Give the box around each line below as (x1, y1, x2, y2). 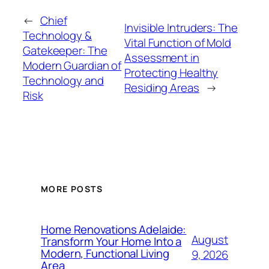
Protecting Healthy (124, 65, 219, 81)
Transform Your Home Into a (41, 234, 182, 250)
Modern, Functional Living (41, 246, 169, 262)
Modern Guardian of (23, 57, 122, 73)
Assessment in (124, 50, 199, 66)
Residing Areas (124, 80, 199, 96)
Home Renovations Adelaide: (41, 222, 187, 238)
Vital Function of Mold (124, 35, 231, 51)
